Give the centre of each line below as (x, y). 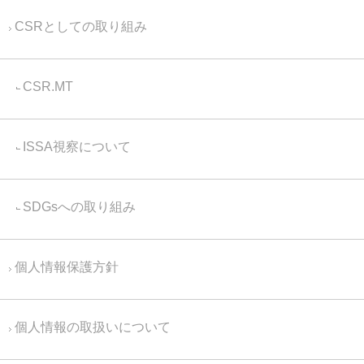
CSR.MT (48, 87)
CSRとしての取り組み (81, 26)
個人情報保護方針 (67, 267)
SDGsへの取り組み (79, 207)
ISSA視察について (77, 147)
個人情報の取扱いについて (93, 327)
